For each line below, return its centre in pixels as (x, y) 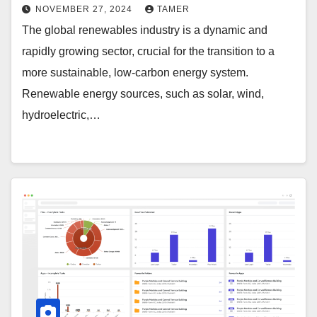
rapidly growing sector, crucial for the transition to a (148, 52)
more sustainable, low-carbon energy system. (135, 73)
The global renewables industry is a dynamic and (145, 30)
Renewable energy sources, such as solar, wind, (143, 94)
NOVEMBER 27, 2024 (85, 10)
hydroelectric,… (61, 115)
